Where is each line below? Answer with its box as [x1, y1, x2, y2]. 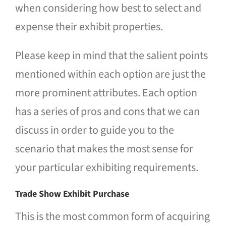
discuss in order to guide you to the [15, 122, 174, 139]
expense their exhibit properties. [15, 19, 163, 35]
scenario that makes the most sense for [15, 141, 193, 157]
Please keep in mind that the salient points [15, 47, 208, 64]
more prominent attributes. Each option [15, 85, 197, 101]
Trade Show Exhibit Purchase [15, 188, 129, 201]
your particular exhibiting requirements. [15, 159, 198, 176]
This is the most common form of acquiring [15, 208, 210, 224]
